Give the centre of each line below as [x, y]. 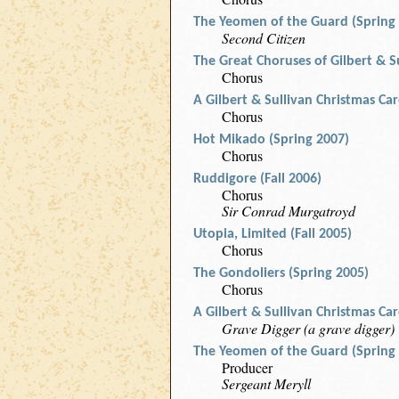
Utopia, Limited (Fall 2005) [273, 234]
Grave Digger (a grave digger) [308, 328]
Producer [247, 367]
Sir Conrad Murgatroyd [289, 211]
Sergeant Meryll [266, 383]
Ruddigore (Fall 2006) [257, 179]
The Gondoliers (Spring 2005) [281, 273]
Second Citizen [264, 38]
